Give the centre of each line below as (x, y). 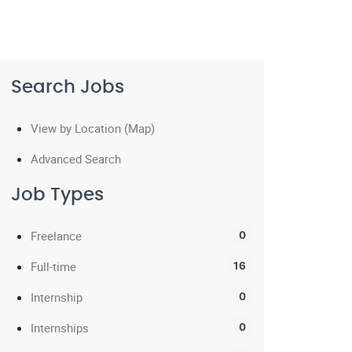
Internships (60, 328)
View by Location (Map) (93, 128)
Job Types (57, 195)
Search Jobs (68, 88)
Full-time (53, 266)
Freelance (56, 236)
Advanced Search (76, 159)
